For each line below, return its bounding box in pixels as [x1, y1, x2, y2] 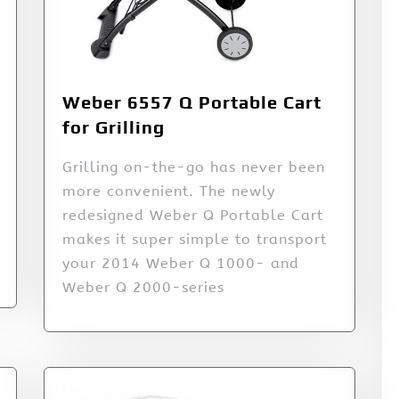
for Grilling [62, 116, 165, 137]
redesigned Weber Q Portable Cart [62, 206, 323, 224]
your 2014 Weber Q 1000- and [62, 254, 299, 272]
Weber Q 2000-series [62, 278, 224, 296]
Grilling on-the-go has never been [62, 158, 325, 175]
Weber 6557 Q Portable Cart [62, 91, 322, 112]
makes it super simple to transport [62, 230, 327, 248]
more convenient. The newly [62, 182, 275, 199]
